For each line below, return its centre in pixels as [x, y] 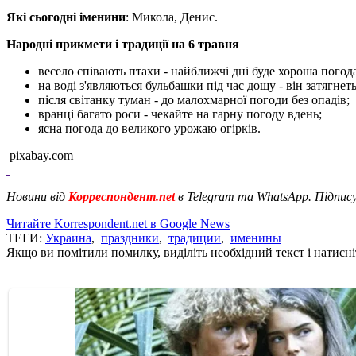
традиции [195, 238]
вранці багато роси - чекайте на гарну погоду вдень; [180, 114]
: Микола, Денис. [172, 17]
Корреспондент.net [122, 196]
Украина [68, 238]
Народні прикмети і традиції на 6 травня [123, 44]
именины [256, 238]
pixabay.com [40, 155]
